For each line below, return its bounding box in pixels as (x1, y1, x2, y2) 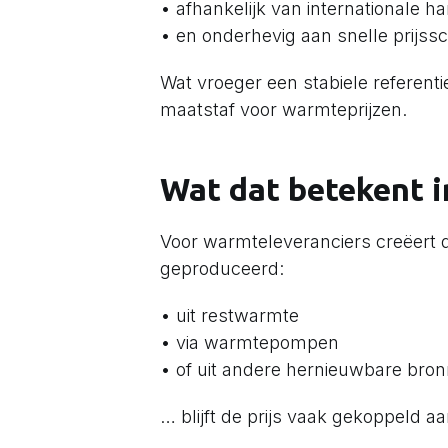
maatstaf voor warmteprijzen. (160, 99, 407, 120)
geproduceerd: (160, 258, 284, 279)
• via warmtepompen (160, 332, 339, 353)
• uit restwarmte (160, 305, 299, 326)
